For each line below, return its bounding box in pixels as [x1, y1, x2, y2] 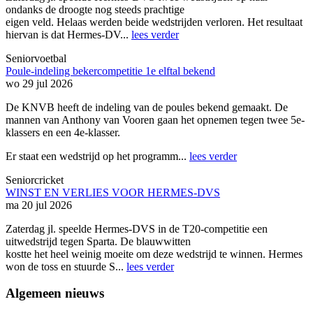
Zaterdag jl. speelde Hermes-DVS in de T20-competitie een [6, 222, 268, 235]
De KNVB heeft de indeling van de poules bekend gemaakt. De [6, 101, 288, 113]
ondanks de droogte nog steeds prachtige [6, 3, 184, 15]
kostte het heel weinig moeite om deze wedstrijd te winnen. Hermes [6, 247, 303, 260]
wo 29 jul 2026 [6, 77, 73, 89]
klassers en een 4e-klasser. [6, 126, 120, 138]
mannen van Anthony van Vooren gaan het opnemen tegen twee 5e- [6, 113, 305, 126]
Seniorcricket [6, 173, 64, 186]
